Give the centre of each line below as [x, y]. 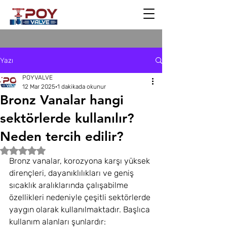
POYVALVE [37, 78]
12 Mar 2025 [39, 87]
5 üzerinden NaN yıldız [58, 150]
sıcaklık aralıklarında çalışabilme [70, 185]
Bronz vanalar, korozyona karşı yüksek [81, 161]
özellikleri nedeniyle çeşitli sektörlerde [81, 197]
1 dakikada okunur [82, 87]
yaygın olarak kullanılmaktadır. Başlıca [81, 210]
